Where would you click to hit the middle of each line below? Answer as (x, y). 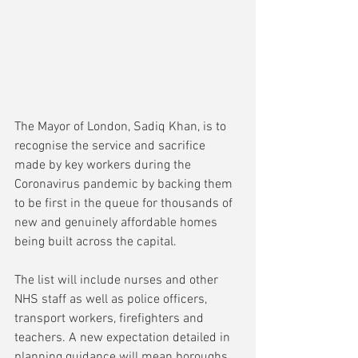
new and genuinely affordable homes (117, 223)
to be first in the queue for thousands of (125, 204)
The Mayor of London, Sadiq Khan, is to (122, 127)
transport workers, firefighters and (111, 319)
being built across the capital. (97, 243)
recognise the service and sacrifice (111, 147)
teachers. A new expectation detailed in (124, 338)
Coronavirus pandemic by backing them (125, 185)
